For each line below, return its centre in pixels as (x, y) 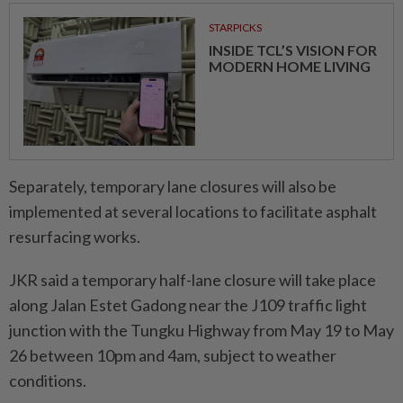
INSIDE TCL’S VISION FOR (292, 49)
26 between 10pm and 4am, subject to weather (173, 355)
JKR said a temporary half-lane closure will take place (193, 279)
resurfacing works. (75, 236)
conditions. (48, 380)
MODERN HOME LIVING (289, 66)
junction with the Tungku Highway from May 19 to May (201, 330)
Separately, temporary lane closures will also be (173, 186)
